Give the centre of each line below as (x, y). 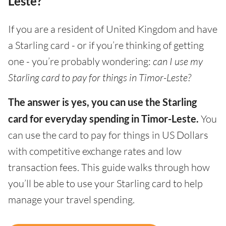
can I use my (178, 62)
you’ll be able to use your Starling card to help (105, 184)
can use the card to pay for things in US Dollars (108, 135)
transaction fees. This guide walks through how (109, 167)
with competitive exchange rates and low (95, 151)
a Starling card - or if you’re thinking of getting (106, 45)
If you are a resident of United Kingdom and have (113, 29)
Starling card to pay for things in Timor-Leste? (100, 78)
